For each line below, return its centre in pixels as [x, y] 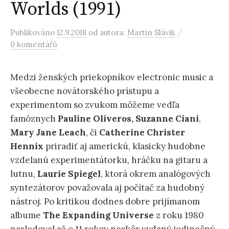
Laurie [52, 174]
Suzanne [154, 119]
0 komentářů [34, 44]
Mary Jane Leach [48, 132]
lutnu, [24, 174]
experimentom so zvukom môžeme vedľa [95, 105]
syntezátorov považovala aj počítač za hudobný [107, 188]
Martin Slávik [151, 32]
